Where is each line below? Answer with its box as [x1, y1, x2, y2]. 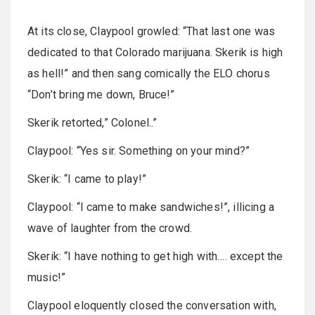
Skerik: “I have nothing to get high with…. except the [27, 250, 283, 264]
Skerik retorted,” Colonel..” [27, 116, 157, 130]
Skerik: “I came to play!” [27, 172, 146, 186]
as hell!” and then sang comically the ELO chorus [27, 67, 270, 81]
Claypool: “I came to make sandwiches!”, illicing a [27, 200, 275, 214]
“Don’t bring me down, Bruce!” [27, 88, 175, 102]
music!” [27, 271, 66, 285]
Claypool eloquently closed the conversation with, [27, 299, 276, 313]
